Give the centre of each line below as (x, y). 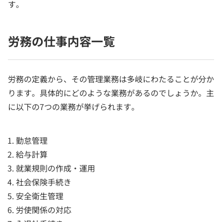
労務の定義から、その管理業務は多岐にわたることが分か (111, 79)
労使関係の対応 (44, 210)
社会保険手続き (44, 182)
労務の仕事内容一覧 (61, 41)
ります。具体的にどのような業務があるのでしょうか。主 (111, 93)
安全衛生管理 (40, 196)
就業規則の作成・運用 (55, 168)
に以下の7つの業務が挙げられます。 (74, 107)
